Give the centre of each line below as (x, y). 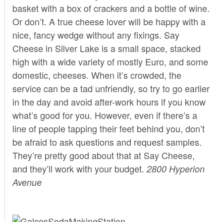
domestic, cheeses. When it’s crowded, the (97, 75)
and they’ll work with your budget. (79, 168)
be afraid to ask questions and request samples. (107, 141)
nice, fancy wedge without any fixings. (88, 34)
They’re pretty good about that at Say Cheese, (103, 155)
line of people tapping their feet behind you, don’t (108, 128)
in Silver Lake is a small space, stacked (123, 48)
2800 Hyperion (175, 168)
